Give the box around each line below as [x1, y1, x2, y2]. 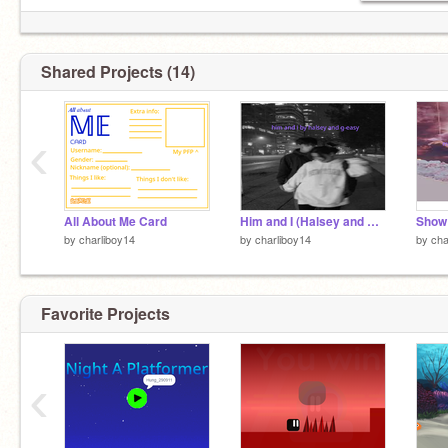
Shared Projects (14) [41, 60, 195, 83]
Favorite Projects [41, 301, 170, 325]
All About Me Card [64, 213, 167, 230]
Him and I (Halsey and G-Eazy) [367, 213, 379, 230]
